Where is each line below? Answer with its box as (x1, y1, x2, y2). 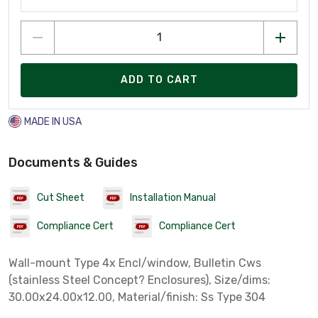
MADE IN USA (24, 115, 82, 128)
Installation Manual (130, 192, 216, 204)
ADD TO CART (120, 74, 199, 87)
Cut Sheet (37, 192, 84, 204)
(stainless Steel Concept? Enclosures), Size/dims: (9, 273, 270, 287)
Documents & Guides (9, 154, 138, 170)
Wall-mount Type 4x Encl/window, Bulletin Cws (9, 256, 261, 270)
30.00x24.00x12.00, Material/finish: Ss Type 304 (9, 290, 265, 304)
